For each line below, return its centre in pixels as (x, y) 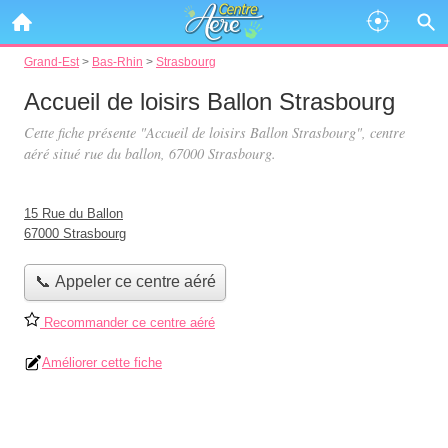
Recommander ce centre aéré (127, 322)
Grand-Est (51, 61)
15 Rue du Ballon (73, 213)
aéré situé (54, 153)
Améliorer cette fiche (102, 362)
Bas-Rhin (117, 61)
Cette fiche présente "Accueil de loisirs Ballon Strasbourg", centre (214, 132)
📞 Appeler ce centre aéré (125, 282)
